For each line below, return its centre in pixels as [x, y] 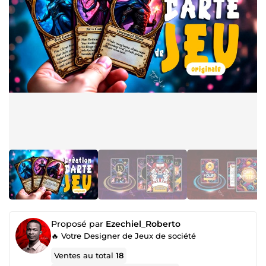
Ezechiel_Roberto [143, 224]
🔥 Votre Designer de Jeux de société [123, 236]
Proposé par [78, 224]
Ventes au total [85, 255]
